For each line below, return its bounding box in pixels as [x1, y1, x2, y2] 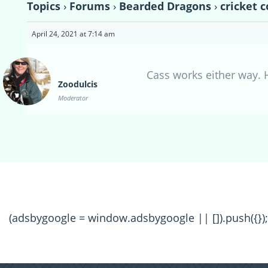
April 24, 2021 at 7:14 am [32, 29, 115, 39]
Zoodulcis [58, 78, 98, 90]
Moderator [58, 93, 88, 103]
